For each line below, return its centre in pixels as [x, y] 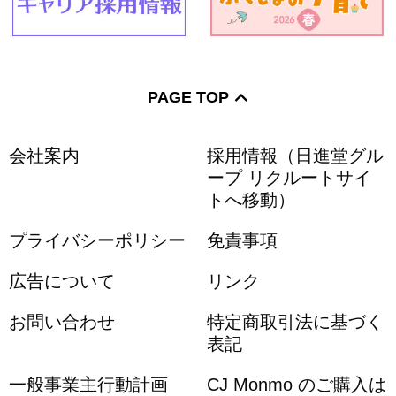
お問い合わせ [61, 321]
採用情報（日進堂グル [295, 155]
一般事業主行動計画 [88, 384]
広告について [61, 281]
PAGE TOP [188, 97]
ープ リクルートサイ [289, 177]
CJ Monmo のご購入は [296, 384]
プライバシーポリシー [97, 240]
